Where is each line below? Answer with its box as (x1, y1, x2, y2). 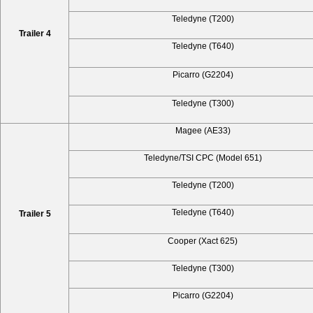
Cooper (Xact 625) (168, 235, 238, 246)
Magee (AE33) (175, 125, 231, 136)
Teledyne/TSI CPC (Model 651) (143, 152, 262, 163)
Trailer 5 (18, 208, 51, 219)
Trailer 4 (18, 28, 51, 38)
